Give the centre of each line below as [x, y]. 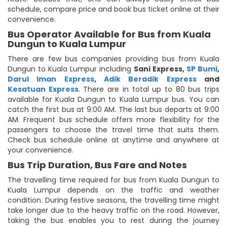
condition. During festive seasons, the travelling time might [113, 200]
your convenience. [41, 150]
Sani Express [158, 69]
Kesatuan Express [43, 89]
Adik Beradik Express [150, 79]
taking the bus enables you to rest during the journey [113, 220]
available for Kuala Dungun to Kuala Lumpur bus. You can [113, 99]
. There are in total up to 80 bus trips [149, 89]
